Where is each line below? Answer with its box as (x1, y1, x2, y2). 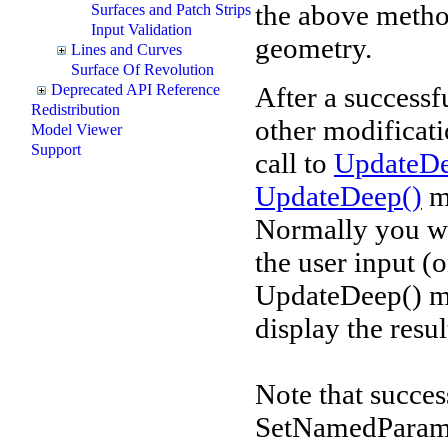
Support (31, 140, 81, 158)
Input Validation (91, 20, 192, 38)
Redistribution (31, 100, 120, 118)
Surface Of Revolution (71, 60, 214, 78)
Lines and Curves (71, 40, 182, 58)
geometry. (255, 31, 372, 64)
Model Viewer (31, 120, 122, 138)
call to (255, 146, 334, 179)
